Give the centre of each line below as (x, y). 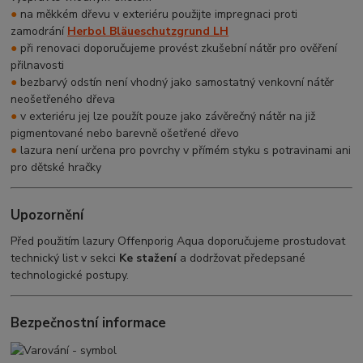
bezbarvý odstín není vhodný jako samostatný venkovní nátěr (176, 82)
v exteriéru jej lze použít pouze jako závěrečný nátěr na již (167, 116)
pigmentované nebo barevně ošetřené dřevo (125, 133)
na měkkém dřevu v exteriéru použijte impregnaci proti (158, 14)
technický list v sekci (65, 258)
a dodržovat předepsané (241, 258)
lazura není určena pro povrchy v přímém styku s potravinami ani (184, 150)
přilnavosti (38, 65)
